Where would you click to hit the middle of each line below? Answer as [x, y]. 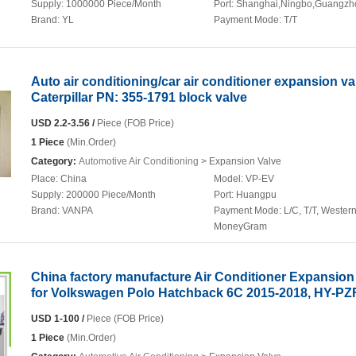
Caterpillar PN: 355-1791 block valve [139, 97]
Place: [46, 179]
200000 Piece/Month [111, 195]
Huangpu [256, 195]
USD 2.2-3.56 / [63, 123]
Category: [55, 161]
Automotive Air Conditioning [139, 161]
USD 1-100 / [58, 319]
